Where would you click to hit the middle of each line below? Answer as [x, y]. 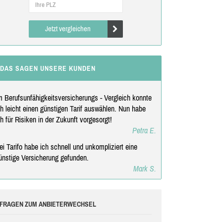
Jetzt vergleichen [68, 28]
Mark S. [144, 168]
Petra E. [144, 130]
